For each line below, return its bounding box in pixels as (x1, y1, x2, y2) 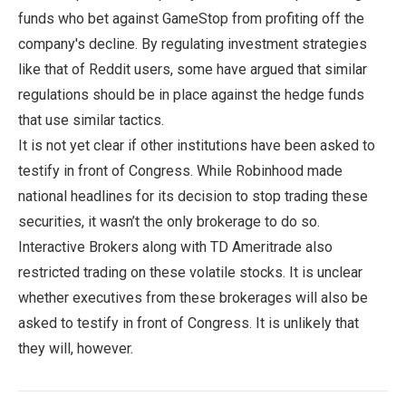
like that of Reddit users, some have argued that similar (18, 60, 367, 78)
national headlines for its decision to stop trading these (18, 187, 368, 205)
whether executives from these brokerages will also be (18, 288, 368, 306)
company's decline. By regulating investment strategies (18, 34, 367, 53)
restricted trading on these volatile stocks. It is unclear (18, 263, 362, 281)
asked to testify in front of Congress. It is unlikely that (18, 314, 359, 332)
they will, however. (18, 339, 133, 357)
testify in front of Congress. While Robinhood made (18, 161, 343, 179)
